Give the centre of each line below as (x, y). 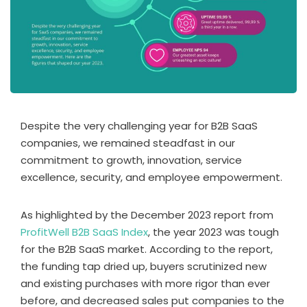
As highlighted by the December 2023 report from (147, 214)
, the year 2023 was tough (213, 232)
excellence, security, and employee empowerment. (151, 177)
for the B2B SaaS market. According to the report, (147, 249)
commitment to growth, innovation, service (131, 160)
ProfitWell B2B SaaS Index (84, 232)
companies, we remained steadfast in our (128, 143)
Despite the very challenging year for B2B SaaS (139, 125)
